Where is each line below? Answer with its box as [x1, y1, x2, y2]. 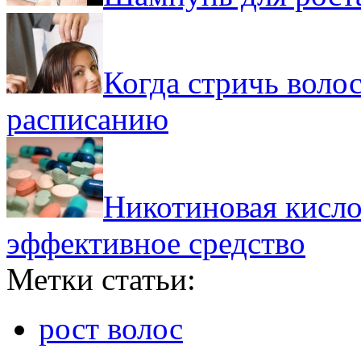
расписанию [6, 101, 168, 136]
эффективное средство [6, 225, 305, 260]
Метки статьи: [6, 261, 196, 297]
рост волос [39, 310, 183, 346]
